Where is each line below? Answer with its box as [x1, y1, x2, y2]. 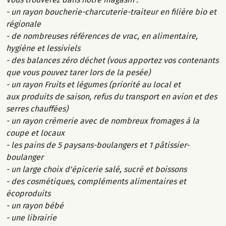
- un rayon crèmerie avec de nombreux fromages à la [6, 116, 199, 126]
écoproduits [6, 188, 50, 198]
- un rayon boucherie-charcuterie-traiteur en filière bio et [6, 7, 216, 17]
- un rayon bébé [6, 200, 64, 210]
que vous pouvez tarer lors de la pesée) [6, 67, 150, 77]
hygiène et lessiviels [6, 43, 80, 53]
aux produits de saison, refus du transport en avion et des [6, 91, 217, 101]
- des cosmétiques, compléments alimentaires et [6, 176, 186, 186]
